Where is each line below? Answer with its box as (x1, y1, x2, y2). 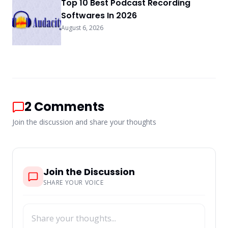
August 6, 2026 (61, 23, 103, 32)
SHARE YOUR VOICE (43, 178, 104, 187)
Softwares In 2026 (61, 10, 137, 21)
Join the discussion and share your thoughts (12, 117, 156, 127)
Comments (34, 98, 104, 115)
